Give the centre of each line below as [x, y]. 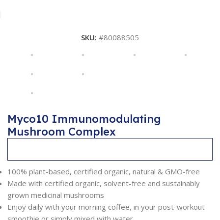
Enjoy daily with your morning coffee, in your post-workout [106, 207]
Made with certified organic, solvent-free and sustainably [104, 183]
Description [35, 149]
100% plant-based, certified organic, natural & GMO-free [104, 171]
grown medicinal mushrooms [56, 195]
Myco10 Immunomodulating [84, 119]
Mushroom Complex [62, 132]
